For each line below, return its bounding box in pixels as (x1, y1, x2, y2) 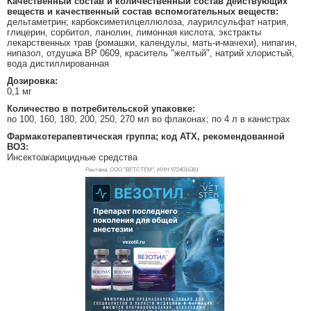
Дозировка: (7, 76, 58, 87)
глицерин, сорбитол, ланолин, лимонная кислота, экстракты (7, 27, 261, 38)
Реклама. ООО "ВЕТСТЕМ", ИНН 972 (85, 167, 179, 174)
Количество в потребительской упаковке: (7, 103, 195, 115)
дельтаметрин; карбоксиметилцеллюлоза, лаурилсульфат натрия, (7, 17, 289, 28)
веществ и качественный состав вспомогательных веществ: (7, 6, 278, 17)
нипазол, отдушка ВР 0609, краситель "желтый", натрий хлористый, (7, 48, 294, 59)
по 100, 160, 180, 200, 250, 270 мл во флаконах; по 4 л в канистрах (7, 114, 290, 125)
